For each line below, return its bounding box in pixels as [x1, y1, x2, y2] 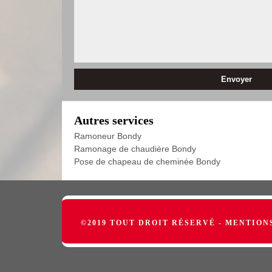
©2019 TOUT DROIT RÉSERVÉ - [80, 219, 225, 227]
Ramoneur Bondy [74, 131, 141, 141]
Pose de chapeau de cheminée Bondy [74, 157, 220, 166]
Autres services [74, 114, 154, 127]
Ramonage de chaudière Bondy [74, 144, 196, 154]
